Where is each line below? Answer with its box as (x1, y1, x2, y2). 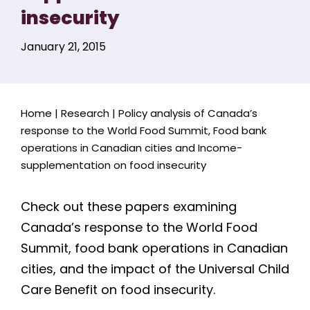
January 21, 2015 (20, 39, 106, 55)
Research (60, 106, 109, 120)
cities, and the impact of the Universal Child (20, 260, 289, 278)
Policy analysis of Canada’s (118, 106, 257, 120)
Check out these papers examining (20, 198, 237, 216)
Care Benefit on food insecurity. (20, 281, 215, 299)
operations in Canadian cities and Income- (20, 140, 242, 155)
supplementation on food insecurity (20, 158, 206, 172)
